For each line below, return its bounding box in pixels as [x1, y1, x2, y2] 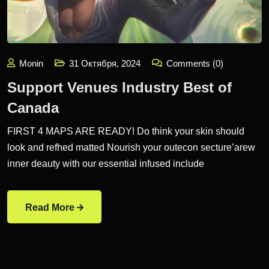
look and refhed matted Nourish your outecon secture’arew [7, 142, 255, 153]
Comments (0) [163, 58, 223, 68]
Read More [25, 202, 74, 213]
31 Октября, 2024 [69, 58, 141, 68]
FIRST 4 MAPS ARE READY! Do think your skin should [7, 125, 244, 136]
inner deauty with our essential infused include [7, 158, 204, 169]
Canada [7, 99, 59, 116]
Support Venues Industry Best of [7, 79, 232, 95]
